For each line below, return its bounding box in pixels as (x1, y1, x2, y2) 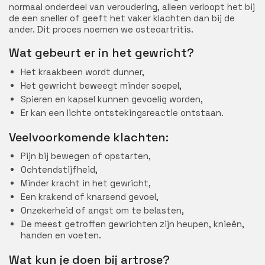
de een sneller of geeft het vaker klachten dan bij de (9, 12, 235, 24)
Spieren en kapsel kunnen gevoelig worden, (21, 93, 203, 105)
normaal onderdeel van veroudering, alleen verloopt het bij (9, 1, 255, 12)
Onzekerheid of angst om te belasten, (21, 205, 184, 216)
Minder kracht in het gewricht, (21, 177, 151, 189)
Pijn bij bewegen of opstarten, (21, 150, 151, 161)
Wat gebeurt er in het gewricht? (9, 45, 194, 60)
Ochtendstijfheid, (21, 164, 98, 175)
